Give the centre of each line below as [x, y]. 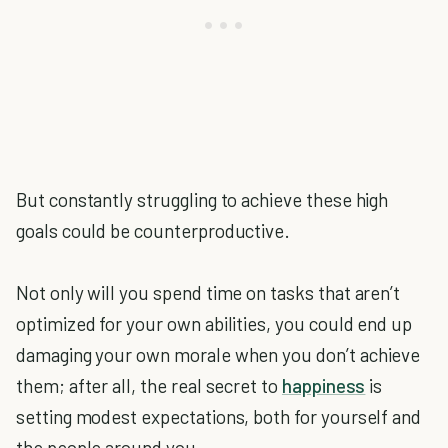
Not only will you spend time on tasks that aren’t [208, 292]
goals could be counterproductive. [153, 230]
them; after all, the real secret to [149, 385]
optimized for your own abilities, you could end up [214, 323]
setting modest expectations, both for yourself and [219, 416]
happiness [323, 385]
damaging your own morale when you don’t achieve [218, 354]
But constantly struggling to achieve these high [202, 199]
